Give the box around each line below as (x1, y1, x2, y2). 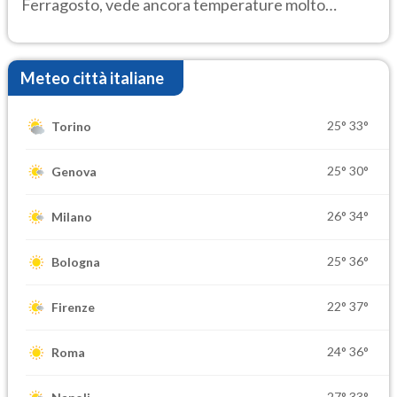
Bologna (51, 254, 100, 270)
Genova (51, 164, 97, 180)
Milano (51, 209, 92, 225)
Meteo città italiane (20, 67, 164, 88)
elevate (21, 16, 74, 36)
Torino (51, 119, 91, 135)
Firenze (51, 300, 95, 315)
